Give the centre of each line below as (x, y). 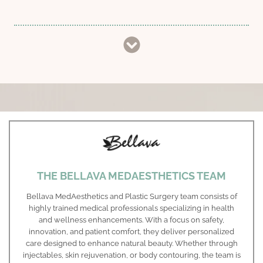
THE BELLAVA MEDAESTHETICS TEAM (131, 176)
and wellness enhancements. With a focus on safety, (131, 220)
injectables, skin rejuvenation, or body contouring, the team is (131, 255)
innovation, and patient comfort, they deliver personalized (131, 232)
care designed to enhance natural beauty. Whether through (131, 244)
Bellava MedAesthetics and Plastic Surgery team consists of (131, 197)
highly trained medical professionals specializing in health (131, 208)
